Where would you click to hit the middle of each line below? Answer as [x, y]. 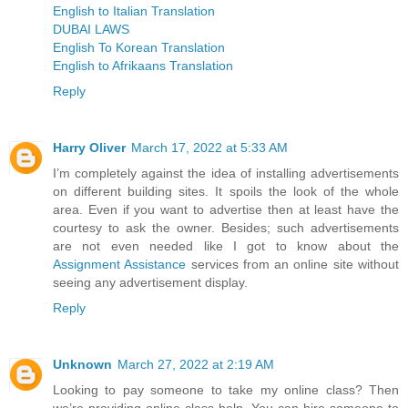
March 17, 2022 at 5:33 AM [209, 147]
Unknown [82, 364]
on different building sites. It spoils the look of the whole [226, 191]
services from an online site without [293, 264]
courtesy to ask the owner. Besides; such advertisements [226, 227]
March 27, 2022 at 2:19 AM [196, 364]
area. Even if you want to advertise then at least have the [226, 209]
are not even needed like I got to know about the [226, 245]
